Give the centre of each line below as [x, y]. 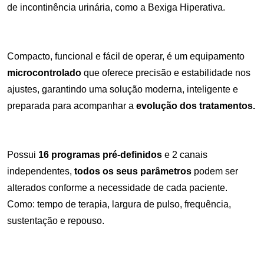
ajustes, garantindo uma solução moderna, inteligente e [123, 90]
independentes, [41, 171]
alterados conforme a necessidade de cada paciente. [117, 188]
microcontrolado [44, 73]
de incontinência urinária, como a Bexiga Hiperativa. [116, 8]
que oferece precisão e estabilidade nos [166, 73]
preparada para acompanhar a [72, 106]
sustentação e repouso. [56, 221]
